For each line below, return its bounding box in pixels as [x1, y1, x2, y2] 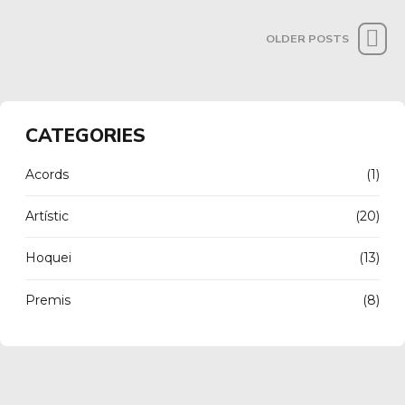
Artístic [25, 208, 69, 225]
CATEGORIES [25, 122, 146, 148]
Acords [25, 165, 69, 183]
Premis [25, 291, 71, 308]
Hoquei [25, 250, 71, 267]
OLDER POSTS [265, 31, 349, 47]
